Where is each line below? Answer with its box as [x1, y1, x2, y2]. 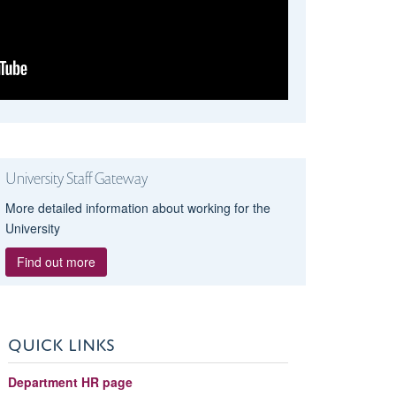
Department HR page [7, 372, 133, 391]
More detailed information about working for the [4, 198, 270, 217]
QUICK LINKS [7, 328, 115, 354]
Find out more [16, 252, 95, 270]
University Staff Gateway [4, 167, 148, 188]
